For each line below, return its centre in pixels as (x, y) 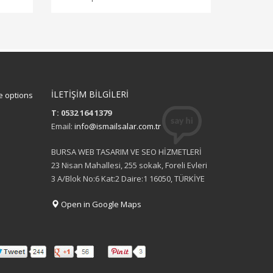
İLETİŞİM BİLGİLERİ (90, 94)
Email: (62, 126)
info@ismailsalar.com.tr (117, 126)
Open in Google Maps (100, 204)
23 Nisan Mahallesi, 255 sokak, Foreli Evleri (129, 165)
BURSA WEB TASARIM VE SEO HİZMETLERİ (126, 151)
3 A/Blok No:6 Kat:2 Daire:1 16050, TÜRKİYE (128, 178)
